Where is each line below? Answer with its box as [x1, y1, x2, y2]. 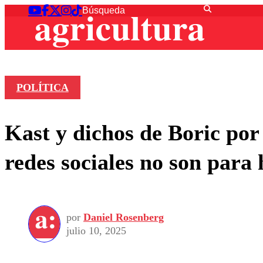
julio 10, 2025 [66, 224, 126, 237]
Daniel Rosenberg [83, 211, 164, 223]
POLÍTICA [16, 82, 69, 94]
